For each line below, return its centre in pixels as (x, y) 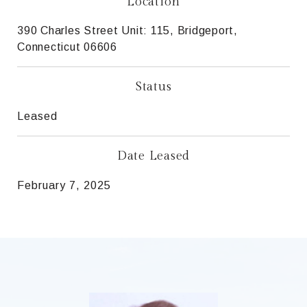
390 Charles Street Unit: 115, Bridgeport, (127, 30)
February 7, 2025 (64, 185)
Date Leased (153, 156)
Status (153, 86)
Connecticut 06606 (67, 47)
